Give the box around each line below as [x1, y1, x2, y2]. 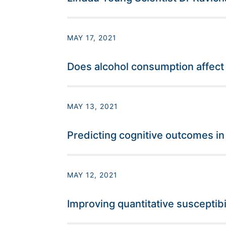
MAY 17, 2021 [67, 33, 117, 42]
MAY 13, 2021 [67, 102, 118, 111]
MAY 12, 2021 [67, 171, 118, 180]
